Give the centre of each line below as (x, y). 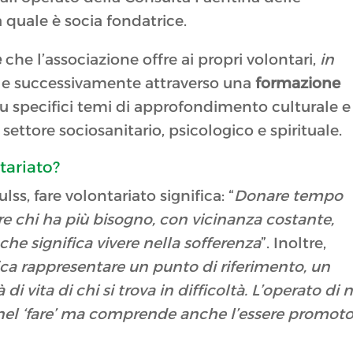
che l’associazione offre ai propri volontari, (161, 60)
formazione (296, 84)
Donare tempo (289, 196)
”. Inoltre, (294, 243)
